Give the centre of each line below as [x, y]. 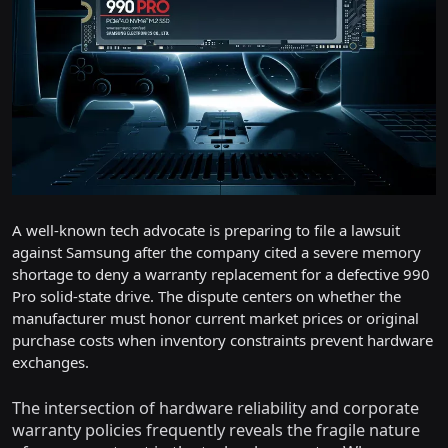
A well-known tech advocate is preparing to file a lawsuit [206, 229]
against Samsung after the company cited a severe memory [216, 251]
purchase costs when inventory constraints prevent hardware [222, 339]
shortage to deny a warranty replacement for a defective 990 [221, 273]
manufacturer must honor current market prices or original [215, 317]
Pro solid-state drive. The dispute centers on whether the [206, 295]
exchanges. [50, 361]
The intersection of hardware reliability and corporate [215, 407]
